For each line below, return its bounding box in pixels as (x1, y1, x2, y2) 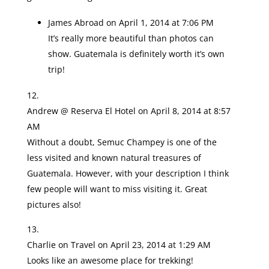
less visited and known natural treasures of (26, 152, 201, 163)
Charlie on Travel (26, 239, 95, 250)
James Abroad (47, 17, 104, 28)
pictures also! (26, 199, 81, 210)
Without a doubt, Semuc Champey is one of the (26, 136, 217, 148)
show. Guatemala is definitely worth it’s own (47, 48, 225, 59)
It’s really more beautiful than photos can (47, 32, 214, 44)
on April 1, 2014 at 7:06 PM (106, 17, 214, 28)
